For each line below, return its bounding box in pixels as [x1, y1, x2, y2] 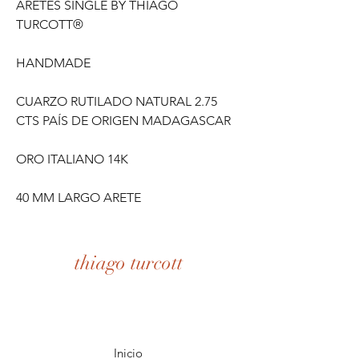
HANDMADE [16, 55, 91, 71]
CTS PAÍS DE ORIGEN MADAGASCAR [16, 113, 231, 128]
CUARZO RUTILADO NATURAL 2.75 [16, 94, 217, 109]
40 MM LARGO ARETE [16, 190, 141, 205]
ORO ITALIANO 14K [16, 151, 128, 167]
